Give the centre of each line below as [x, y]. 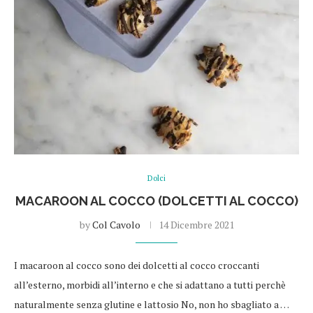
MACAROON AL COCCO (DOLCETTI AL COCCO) [156, 201]
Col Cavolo [116, 225]
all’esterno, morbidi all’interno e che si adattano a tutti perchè [150, 285]
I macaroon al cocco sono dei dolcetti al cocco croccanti [137, 265]
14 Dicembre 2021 [196, 225]
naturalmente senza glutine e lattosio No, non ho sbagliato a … [152, 305]
